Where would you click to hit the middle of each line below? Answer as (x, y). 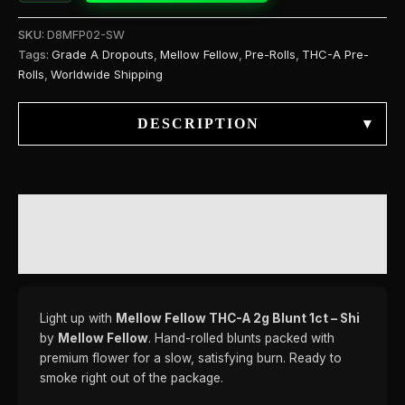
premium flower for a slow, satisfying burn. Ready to (191, 358)
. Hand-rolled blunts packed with (241, 339)
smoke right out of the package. (132, 378)
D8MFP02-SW (86, 34)
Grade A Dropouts (103, 54)
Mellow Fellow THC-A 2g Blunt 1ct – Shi (238, 319)
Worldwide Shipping (107, 74)
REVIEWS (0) (70, 254)
